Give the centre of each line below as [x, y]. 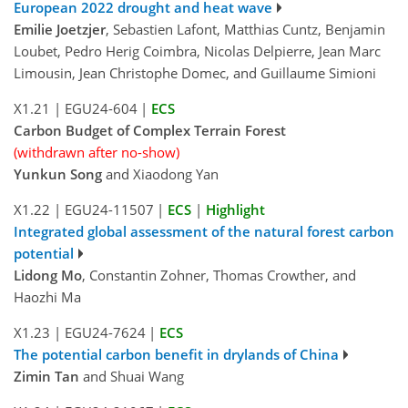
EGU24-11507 [109, 210]
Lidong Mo [48, 275]
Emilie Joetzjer [60, 30]
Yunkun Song [58, 174]
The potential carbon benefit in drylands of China [176, 355]
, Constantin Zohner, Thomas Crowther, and [219, 275]
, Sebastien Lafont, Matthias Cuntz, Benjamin [245, 30]
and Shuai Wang [132, 377]
